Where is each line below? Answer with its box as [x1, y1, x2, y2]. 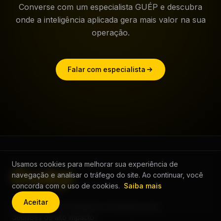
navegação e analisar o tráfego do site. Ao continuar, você [12, 171, 203, 179]
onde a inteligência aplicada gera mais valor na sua [15, 15, 206, 25]
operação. [91, 28, 130, 38]
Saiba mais [124, 182, 162, 190]
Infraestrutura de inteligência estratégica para [12, 202, 160, 211]
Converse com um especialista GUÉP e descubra [19, 2, 202, 12]
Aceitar [24, 198, 48, 206]
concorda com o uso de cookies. [12, 182, 120, 190]
